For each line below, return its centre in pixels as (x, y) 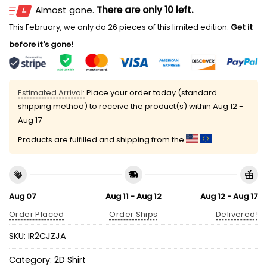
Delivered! (237, 215)
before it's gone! (41, 45)
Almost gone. (66, 10)
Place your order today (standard (151, 93)
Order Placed (37, 215)
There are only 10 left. (145, 10)
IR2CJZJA (47, 236)
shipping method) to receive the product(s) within (115, 107)
